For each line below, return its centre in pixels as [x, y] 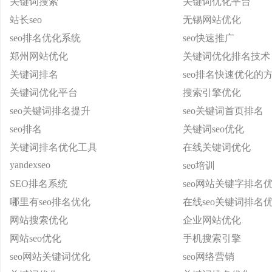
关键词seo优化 [213, 129]
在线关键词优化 [217, 147]
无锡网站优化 [212, 20]
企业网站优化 [212, 220]
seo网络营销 [209, 257]
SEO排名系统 [39, 184]
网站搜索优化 [39, 220]
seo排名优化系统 [45, 38]
